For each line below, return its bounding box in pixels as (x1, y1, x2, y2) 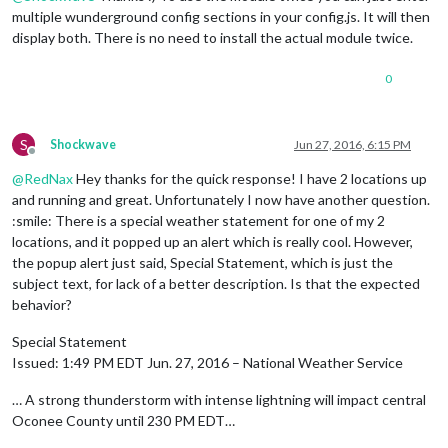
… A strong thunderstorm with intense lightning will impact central (12, 390, 426, 408)
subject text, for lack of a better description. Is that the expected (12, 274, 420, 292)
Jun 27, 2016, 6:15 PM (294, 136, 411, 152)
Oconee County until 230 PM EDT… (12, 411, 235, 429)
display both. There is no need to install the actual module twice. (12, 28, 413, 46)
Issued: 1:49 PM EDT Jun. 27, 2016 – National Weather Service (12, 353, 403, 371)
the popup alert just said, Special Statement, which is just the (12, 253, 393, 271)
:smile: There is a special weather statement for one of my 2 (12, 211, 385, 229)
